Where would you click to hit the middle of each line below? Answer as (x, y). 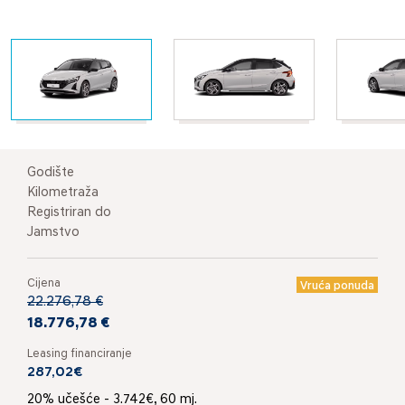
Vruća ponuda (337, 286)
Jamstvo (53, 232)
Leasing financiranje (80, 353)
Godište (51, 173)
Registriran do (69, 212)
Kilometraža (63, 193)
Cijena (44, 283)
